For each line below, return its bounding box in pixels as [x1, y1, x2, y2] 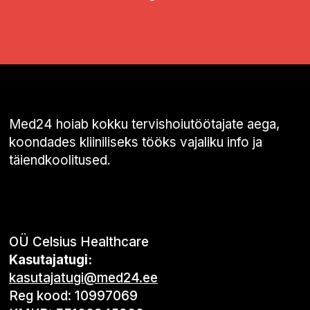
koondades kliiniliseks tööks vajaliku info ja [9, 134, 263, 150]
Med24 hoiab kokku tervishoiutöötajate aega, [9, 116, 280, 132]
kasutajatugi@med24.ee [9, 269, 158, 286]
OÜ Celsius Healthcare [9, 233, 149, 250]
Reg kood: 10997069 [9, 287, 138, 304]
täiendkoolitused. [9, 152, 111, 168]
